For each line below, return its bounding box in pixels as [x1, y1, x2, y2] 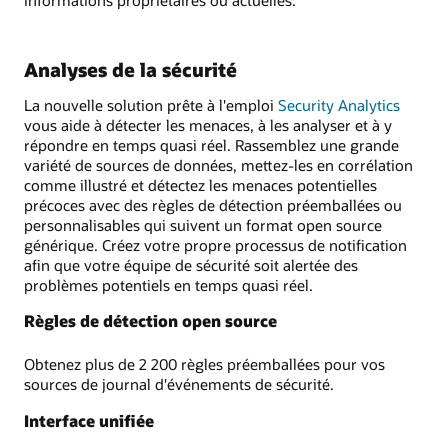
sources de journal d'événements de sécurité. [24, 374, 334, 395]
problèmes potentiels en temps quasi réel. [24, 275, 313, 296]
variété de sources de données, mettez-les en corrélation [24, 155, 413, 176]
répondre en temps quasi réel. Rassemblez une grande [24, 135, 399, 156]
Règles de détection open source [24, 310, 277, 332]
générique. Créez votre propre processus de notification [24, 235, 407, 256]
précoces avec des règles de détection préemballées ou [24, 195, 402, 216]
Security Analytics [278, 95, 400, 116]
